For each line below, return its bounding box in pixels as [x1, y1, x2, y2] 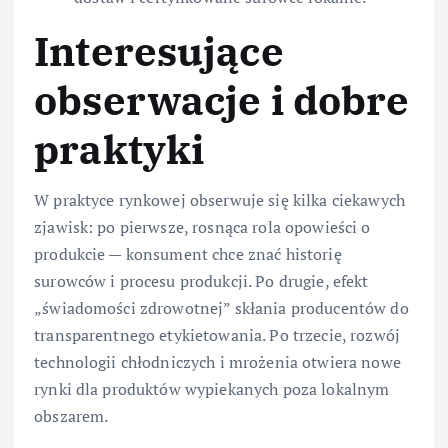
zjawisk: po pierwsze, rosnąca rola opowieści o [34, 215, 371, 238]
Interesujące [34, 25, 284, 78]
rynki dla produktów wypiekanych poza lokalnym [34, 377, 390, 400]
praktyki [34, 123, 205, 176]
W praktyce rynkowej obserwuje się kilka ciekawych [34, 188, 405, 211]
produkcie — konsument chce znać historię [34, 242, 342, 265]
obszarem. [34, 404, 109, 427]
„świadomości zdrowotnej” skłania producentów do [34, 296, 409, 319]
